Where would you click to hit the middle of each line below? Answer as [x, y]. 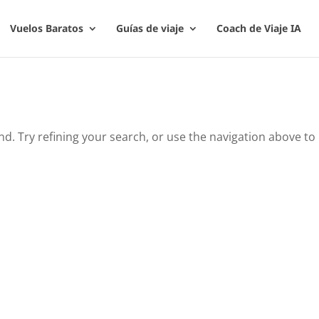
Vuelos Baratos [46, 28]
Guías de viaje [150, 28]
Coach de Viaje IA [258, 28]
